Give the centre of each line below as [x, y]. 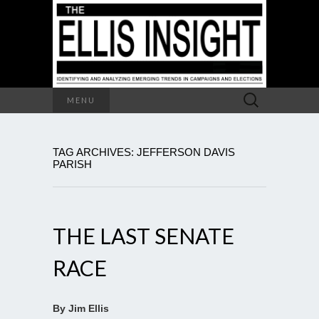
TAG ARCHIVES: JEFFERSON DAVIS [144, 152]
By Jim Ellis [81, 308]
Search [252, 94]
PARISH [72, 164]
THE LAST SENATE [143, 235]
